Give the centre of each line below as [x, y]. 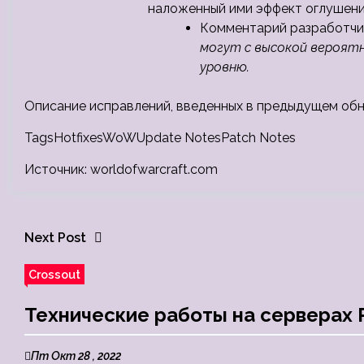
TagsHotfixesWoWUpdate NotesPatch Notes [160, 138]
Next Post [55, 238]
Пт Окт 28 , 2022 [76, 356]
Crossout [54, 274]
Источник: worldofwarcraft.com [121, 169]
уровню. [225, 67]
